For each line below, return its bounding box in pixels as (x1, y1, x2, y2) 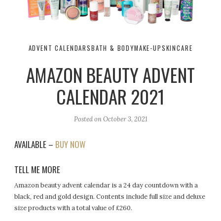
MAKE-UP (134, 43, 162, 53)
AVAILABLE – (14, 138, 56, 150)
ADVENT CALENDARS (28, 43, 91, 53)
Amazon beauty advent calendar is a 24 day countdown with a (14, 181, 198, 190)
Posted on (74, 115, 103, 124)
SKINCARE (161, 43, 193, 53)
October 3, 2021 (103, 115, 147, 124)
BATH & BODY (91, 43, 134, 53)
